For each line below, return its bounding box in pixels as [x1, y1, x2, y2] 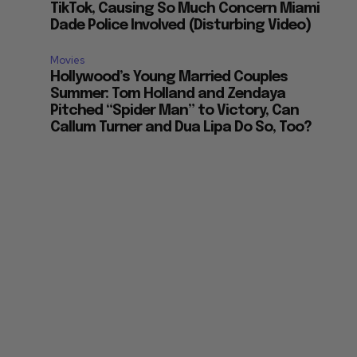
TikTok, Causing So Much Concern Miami [50, 2, 320, 17]
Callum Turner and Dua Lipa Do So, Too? [50, 120, 312, 135]
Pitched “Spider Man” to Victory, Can [50, 104, 300, 119]
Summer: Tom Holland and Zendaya [50, 87, 286, 102]
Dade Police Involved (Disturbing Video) [50, 18, 312, 33]
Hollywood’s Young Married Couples [50, 70, 288, 85]
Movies [50, 53, 85, 68]
